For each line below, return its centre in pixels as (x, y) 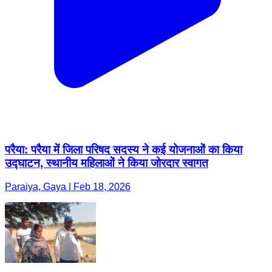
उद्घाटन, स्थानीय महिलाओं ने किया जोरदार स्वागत (107, 163)
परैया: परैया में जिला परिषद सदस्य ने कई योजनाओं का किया (124, 149)
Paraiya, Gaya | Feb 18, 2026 (68, 186)
